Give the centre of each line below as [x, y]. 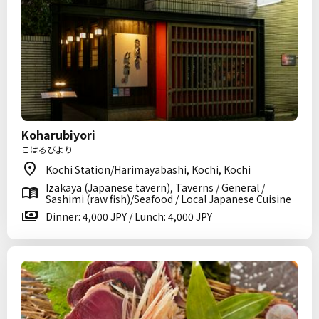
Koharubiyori [58, 135]
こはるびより [47, 149]
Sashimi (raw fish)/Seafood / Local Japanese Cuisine [168, 199]
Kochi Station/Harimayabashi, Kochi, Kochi [148, 169]
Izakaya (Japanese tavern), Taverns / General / [155, 187]
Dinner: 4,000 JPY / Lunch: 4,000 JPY [129, 216]
